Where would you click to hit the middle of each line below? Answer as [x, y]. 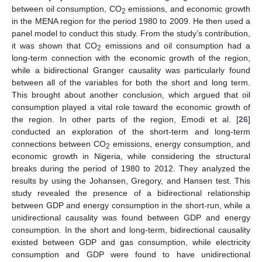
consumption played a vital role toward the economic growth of [131, 107]
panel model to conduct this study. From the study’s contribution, [131, 33]
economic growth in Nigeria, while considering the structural [131, 156]
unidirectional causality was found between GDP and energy [131, 217]
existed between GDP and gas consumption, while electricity [131, 242]
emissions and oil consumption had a [176, 45]
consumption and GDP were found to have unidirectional [131, 254]
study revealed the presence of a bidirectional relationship [131, 193]
